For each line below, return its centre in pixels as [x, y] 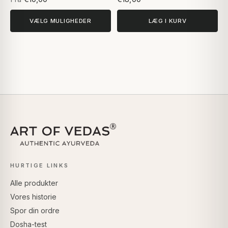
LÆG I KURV [167, 21]
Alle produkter [34, 183]
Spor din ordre [35, 210]
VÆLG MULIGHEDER [61, 21]
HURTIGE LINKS [40, 165]
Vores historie [33, 196]
